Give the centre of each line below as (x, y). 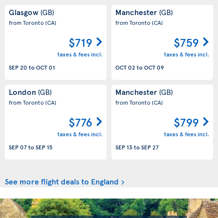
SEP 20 (18, 67)
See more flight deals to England (62, 181)
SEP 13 (124, 147)
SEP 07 (18, 147)
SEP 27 (150, 147)
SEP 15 (44, 147)
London (23, 91)
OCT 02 (125, 67)
